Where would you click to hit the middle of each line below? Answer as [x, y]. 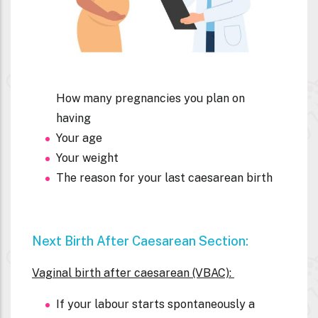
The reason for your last [122, 177]
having [75, 118]
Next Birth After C [86, 241]
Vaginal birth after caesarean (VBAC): [133, 273]
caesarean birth [232, 177]
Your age [81, 138]
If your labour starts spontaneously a [155, 304]
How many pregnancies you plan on [150, 98]
